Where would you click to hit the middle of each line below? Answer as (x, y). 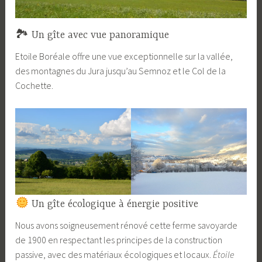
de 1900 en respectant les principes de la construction (119, 240)
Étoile (224, 255)
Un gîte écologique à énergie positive (113, 204)
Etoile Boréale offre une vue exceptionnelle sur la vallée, (124, 56)
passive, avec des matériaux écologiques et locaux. (114, 255)
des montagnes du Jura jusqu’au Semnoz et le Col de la (121, 71)
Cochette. (35, 86)
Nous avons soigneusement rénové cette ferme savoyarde (127, 225)
